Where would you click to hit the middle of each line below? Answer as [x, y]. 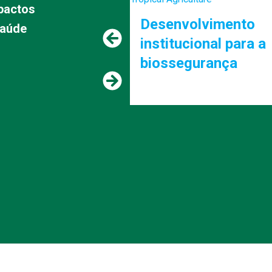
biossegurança [189, 63]
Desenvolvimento [197, 24]
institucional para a [203, 44]
